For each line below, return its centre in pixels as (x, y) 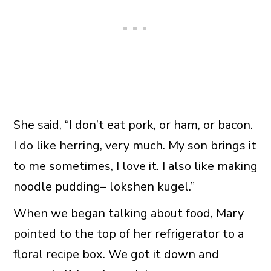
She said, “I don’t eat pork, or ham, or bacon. (133, 125)
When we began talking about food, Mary (128, 213)
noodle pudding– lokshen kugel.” (104, 186)
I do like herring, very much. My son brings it (135, 145)
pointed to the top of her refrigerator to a (128, 233)
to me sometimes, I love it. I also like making (135, 166)
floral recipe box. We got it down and (116, 254)
